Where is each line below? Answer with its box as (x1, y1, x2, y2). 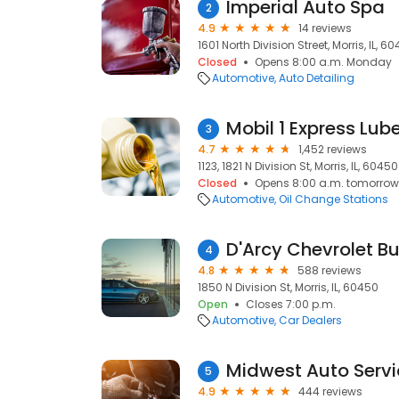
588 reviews (297, 263, 362, 278)
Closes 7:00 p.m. (246, 297, 336, 312)
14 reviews (298, 20, 352, 36)
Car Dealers (279, 313, 342, 328)
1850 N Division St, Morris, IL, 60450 (198, 280, 379, 295)
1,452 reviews (298, 142, 367, 157)
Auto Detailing (279, 70, 354, 85)
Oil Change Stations (279, 191, 388, 207)
